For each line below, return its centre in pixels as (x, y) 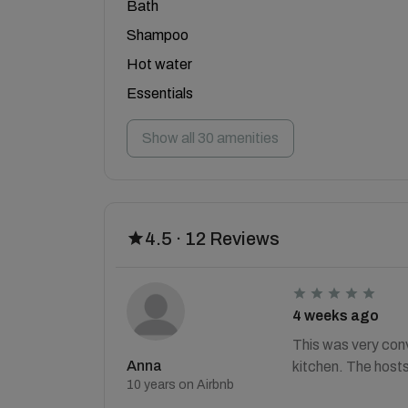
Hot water (159, 64)
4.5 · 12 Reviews (212, 239)
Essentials (160, 93)
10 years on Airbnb (180, 385)
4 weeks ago (335, 316)
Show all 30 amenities (210, 138)
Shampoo (158, 35)
